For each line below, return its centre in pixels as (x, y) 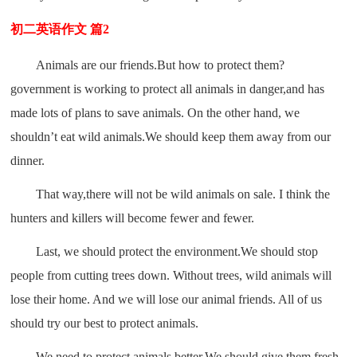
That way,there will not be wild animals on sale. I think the (183, 194)
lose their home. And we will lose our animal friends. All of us (167, 299)
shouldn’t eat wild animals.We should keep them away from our (171, 136)
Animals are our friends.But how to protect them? (161, 65)
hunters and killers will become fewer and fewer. (133, 218)
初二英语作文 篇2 (60, 29)
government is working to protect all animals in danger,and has (168, 88)
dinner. (28, 160)
